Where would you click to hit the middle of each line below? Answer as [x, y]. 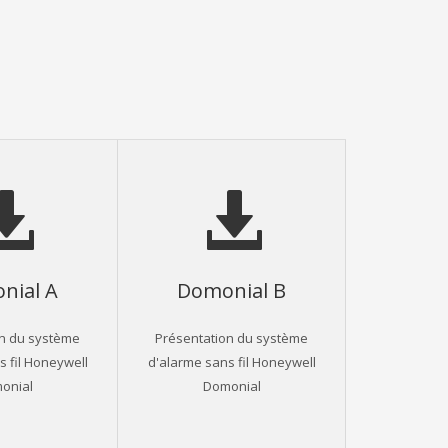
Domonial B [232, 289]
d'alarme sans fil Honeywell [231, 361]
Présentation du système [232, 337]
